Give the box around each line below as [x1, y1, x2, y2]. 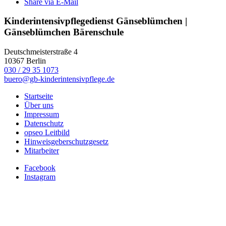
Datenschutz [24, 119, 64, 128]
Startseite [24, 92, 53, 101]
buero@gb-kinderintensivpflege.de [4, 75, 115, 84]
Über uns [24, 101, 53, 110]
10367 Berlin [4, 56, 46, 66]
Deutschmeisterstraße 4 [4, 47, 78, 56]
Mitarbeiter [24, 146, 59, 155]
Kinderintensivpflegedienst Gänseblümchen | [4, 16, 187, 27]
